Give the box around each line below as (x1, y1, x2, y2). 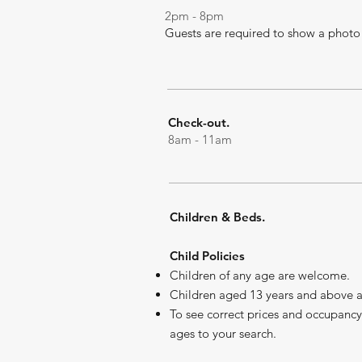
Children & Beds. (170, 209, 265, 225)
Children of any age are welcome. (170, 267, 350, 283)
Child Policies (170, 248, 245, 263)
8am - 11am (168, 132, 235, 147)
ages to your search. (170, 326, 276, 341)
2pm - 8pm (165, 8, 227, 23)
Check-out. (168, 115, 229, 130)
